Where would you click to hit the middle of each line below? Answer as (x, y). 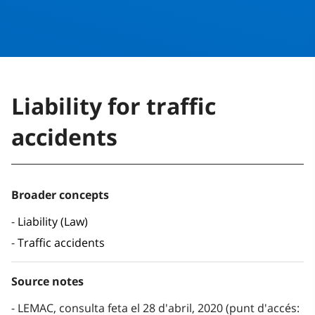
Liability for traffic (114, 106)
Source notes (47, 282)
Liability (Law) (53, 222)
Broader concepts (60, 195)
